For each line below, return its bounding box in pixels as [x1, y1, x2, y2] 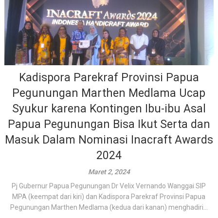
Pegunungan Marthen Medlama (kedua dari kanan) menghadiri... [10, 203, 208, 211]
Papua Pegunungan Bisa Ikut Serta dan [7, 118, 210, 131]
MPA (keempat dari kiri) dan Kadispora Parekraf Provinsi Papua [12, 193, 206, 200]
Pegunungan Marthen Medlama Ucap [12, 87, 206, 100]
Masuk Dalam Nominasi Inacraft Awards [4, 133, 213, 146]
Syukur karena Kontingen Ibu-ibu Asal [12, 102, 206, 115]
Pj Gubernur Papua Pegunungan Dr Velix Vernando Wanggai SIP [12, 182, 206, 190]
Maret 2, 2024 [88, 168, 130, 176]
